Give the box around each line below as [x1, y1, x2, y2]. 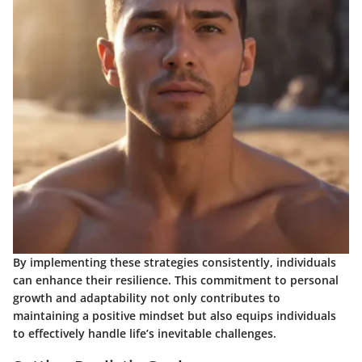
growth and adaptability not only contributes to [13, 290, 280, 306]
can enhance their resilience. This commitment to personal [13, 272, 339, 288]
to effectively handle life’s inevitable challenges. [13, 326, 276, 342]
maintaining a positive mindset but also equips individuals [13, 308, 336, 324]
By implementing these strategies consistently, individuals [13, 255, 336, 271]
